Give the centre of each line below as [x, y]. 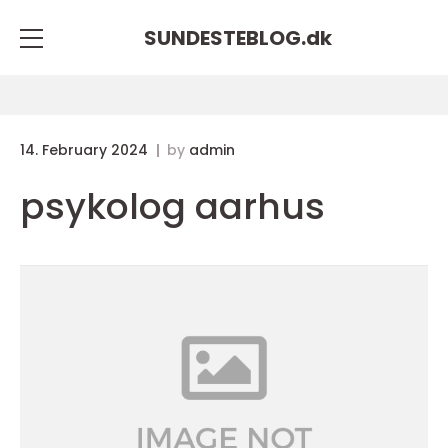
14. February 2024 [86, 150]
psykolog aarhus [172, 206]
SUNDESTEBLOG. [225, 37]
